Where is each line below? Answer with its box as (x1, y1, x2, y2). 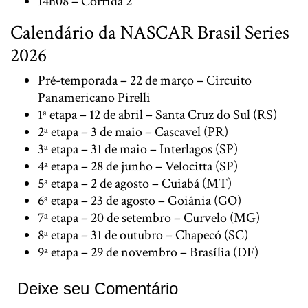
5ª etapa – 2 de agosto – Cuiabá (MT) (38, 174, 232, 192)
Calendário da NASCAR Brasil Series (10, 19, 289, 45)
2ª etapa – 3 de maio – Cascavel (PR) (38, 122, 228, 141)
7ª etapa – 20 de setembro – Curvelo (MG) (38, 208, 260, 227)
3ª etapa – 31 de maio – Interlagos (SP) (38, 140, 238, 158)
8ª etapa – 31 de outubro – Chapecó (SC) (38, 225, 248, 244)
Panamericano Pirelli (38, 88, 151, 107)
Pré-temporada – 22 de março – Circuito (38, 71, 252, 89)
